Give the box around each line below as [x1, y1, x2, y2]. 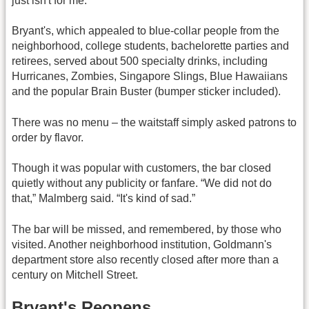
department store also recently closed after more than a [12, 253, 279, 266]
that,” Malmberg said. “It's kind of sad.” [12, 192, 195, 205]
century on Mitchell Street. [12, 268, 138, 281]
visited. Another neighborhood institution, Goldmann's [12, 238, 272, 250]
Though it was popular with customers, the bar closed [12, 162, 271, 175]
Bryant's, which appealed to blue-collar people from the [12, 25, 279, 37]
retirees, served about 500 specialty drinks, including [12, 55, 268, 68]
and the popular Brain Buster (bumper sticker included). [12, 86, 281, 98]
